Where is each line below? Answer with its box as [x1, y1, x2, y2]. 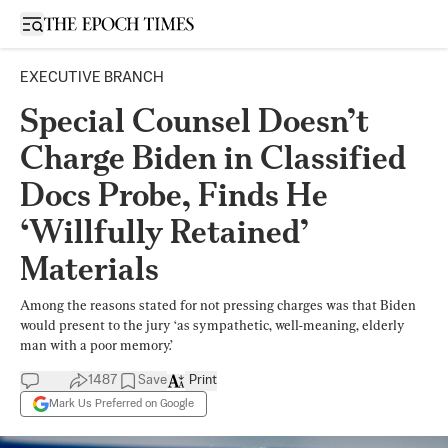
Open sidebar [31, 15, 117, 30]
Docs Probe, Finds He [20, 175, 328, 214]
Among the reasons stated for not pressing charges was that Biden [20, 297, 416, 313]
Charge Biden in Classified [20, 138, 406, 177]
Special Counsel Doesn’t [20, 101, 369, 140]
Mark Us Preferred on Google [49, 397, 194, 410]
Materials [20, 249, 159, 288]
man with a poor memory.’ [20, 337, 173, 353]
